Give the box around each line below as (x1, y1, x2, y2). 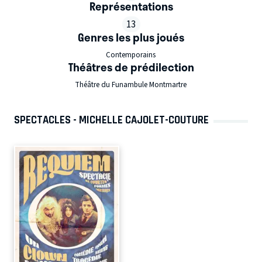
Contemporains (105, 49, 156, 60)
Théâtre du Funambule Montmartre (74, 79, 187, 90)
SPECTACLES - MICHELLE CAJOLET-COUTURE (14, 113, 209, 126)
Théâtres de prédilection (68, 58, 194, 76)
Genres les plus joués (78, 29, 184, 46)
